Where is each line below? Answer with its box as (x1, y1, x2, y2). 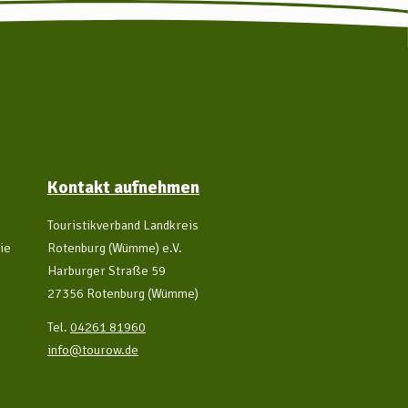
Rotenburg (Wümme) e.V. (47, 239, 182, 256)
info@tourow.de (47, 341, 138, 358)
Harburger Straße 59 (47, 261, 166, 279)
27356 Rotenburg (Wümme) (47, 284, 199, 301)
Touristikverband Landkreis (47, 216, 199, 233)
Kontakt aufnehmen (47, 176, 199, 199)
